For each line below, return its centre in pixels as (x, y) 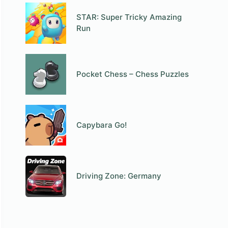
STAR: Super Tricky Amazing (129, 17)
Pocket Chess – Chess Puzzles (133, 74)
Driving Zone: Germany (119, 176)
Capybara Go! (102, 125)
